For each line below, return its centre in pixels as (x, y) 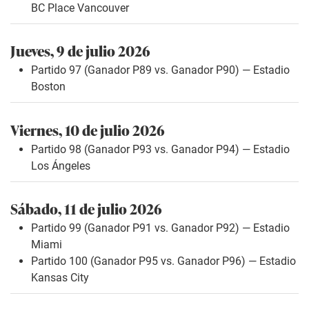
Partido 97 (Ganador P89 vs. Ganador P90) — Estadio (160, 70)
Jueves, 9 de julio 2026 (80, 50)
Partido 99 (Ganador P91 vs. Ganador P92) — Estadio (160, 228)
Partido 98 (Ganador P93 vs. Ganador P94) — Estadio (160, 149)
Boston (48, 87)
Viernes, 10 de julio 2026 (88, 129)
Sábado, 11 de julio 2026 (86, 208)
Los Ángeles (61, 166)
